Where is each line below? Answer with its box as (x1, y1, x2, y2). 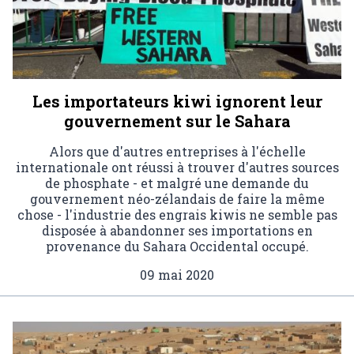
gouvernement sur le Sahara (63, 110, 291, 131)
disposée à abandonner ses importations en (41, 221, 313, 239)
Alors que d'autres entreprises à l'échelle (48, 142, 306, 160)
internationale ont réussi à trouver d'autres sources (15, 158, 339, 175)
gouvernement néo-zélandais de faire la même (29, 190, 325, 207)
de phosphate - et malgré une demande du (45, 174, 309, 191)
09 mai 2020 (140, 265, 214, 283)
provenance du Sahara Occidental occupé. (45, 237, 309, 254)
